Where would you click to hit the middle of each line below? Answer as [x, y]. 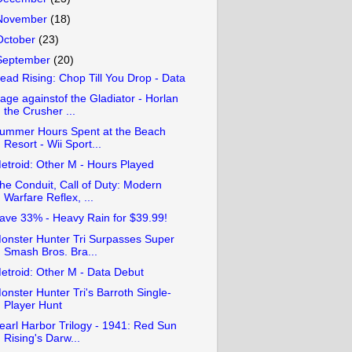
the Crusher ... [39, 111]
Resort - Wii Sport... [52, 144]
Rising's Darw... [42, 338]
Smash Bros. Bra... [50, 251]
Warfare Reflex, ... [48, 198]
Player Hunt [33, 305]
